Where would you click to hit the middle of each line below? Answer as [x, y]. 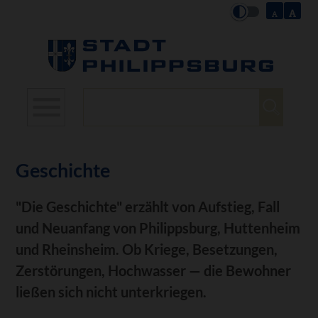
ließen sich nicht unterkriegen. [111, 291]
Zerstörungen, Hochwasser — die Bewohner [154, 270]
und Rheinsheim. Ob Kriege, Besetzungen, [147, 249]
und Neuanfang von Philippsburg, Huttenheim [158, 227]
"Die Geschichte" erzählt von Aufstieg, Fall [148, 206]
